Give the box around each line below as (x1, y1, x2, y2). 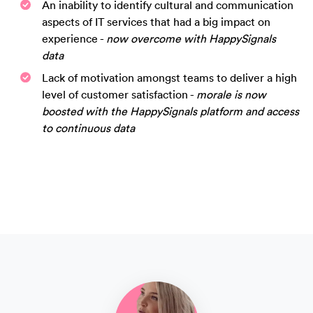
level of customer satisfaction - (42, 87, 196, 102)
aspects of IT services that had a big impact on (42, 15, 270, 29)
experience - (42, 31, 106, 46)
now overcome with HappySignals (106, 31, 276, 46)
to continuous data (42, 121, 135, 136)
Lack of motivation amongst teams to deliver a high (42, 71, 297, 85)
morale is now (196, 87, 266, 102)
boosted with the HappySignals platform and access (42, 104, 299, 119)
